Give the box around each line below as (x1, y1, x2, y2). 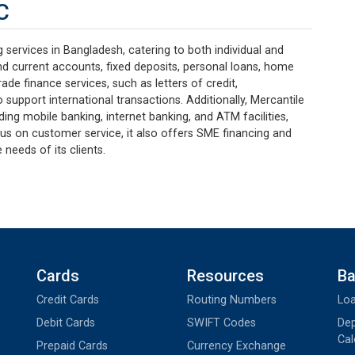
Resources (187, 265, 264, 285)
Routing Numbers (187, 292, 277, 307)
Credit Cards (36, 292, 99, 307)
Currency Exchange (187, 338, 286, 353)
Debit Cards (36, 315, 95, 330)
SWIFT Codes (187, 315, 256, 330)
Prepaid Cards (36, 338, 108, 353)
